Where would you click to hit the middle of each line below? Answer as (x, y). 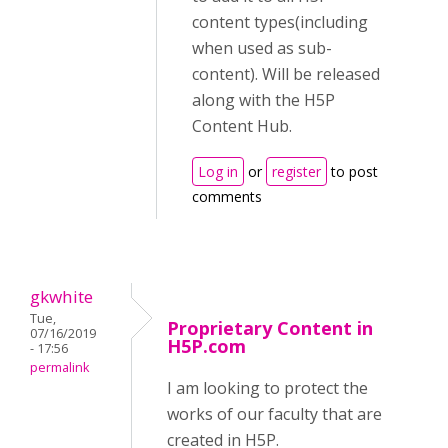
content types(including (280, 22)
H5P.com (206, 346)
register (296, 172)
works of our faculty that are (274, 414)
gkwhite (61, 297)
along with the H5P (263, 100)
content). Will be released (286, 74)
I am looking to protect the (267, 388)
